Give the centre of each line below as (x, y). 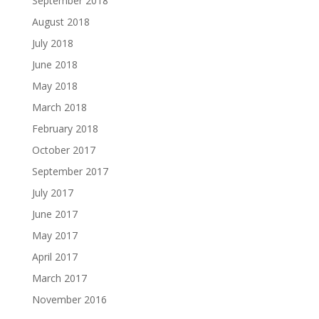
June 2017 (54, 214)
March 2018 (59, 107)
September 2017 (70, 171)
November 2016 (69, 299)
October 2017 (63, 150)
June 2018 (54, 64)
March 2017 (59, 278)
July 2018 (52, 43)
